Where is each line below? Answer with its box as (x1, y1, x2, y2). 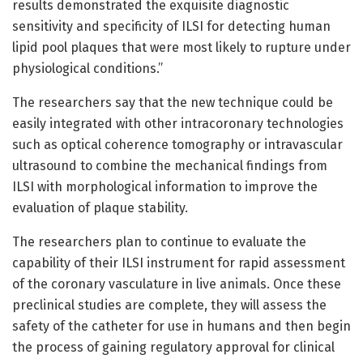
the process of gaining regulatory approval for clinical (12, 340, 335, 356)
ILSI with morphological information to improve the (12, 179, 318, 195)
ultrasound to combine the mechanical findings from (12, 158, 327, 174)
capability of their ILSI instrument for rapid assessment (12, 255, 345, 271)
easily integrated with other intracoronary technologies (12, 116, 344, 132)
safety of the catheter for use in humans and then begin (12, 318, 351, 335)
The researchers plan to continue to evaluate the (12, 234, 306, 250)
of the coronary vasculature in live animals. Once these (12, 276, 341, 293)
